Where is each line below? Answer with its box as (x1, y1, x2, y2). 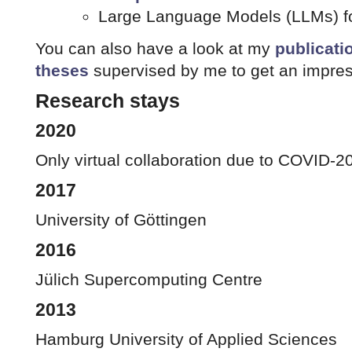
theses (35, 60, 89, 79)
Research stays (35, 89, 180, 112)
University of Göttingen (35, 210, 207, 229)
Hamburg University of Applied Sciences (35, 329, 337, 348)
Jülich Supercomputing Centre (35, 269, 262, 288)
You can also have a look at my (35, 38, 275, 57)
